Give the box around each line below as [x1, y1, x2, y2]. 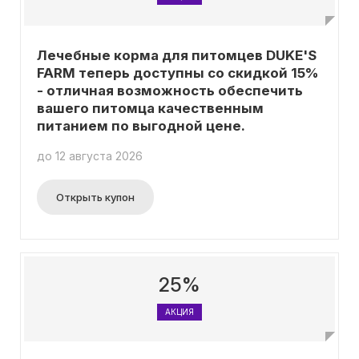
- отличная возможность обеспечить [37, 83, 303, 99]
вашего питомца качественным [37, 100, 264, 116]
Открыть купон [56, 191, 135, 204]
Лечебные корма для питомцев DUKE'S [37, 47, 317, 63]
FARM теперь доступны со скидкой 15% [37, 65, 318, 81]
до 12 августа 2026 [37, 149, 143, 163]
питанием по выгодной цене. [37, 118, 245, 134]
